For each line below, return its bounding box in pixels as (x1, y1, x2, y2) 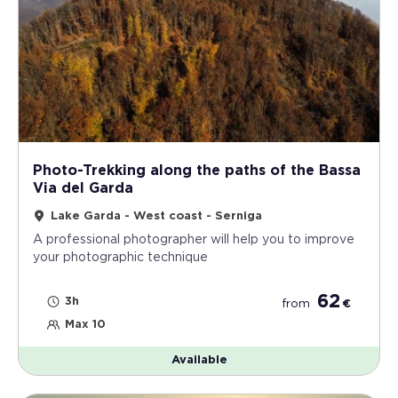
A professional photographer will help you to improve (33, 233, 354, 246)
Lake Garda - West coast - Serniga (51, 210, 262, 222)
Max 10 (65, 318, 106, 330)
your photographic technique (33, 251, 208, 264)
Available (171, 354, 227, 366)
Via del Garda (33, 180, 133, 195)
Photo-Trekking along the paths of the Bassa (33, 163, 361, 178)
